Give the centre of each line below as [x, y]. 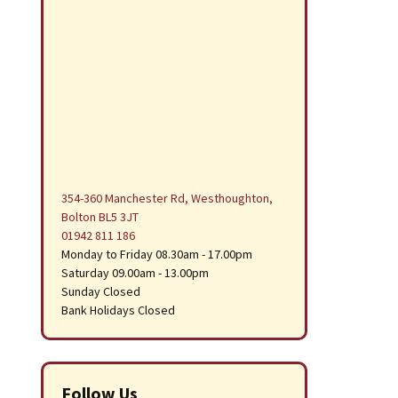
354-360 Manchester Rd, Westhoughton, [167, 198]
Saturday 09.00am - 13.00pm [135, 273]
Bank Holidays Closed [118, 310]
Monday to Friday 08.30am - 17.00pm [157, 254]
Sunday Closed [101, 291]
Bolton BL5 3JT [100, 217]
